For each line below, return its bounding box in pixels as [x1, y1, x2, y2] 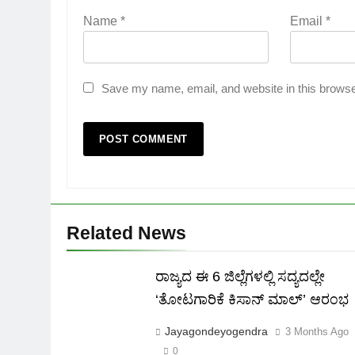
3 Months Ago [285, 325, 349, 338]
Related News [67, 222, 186, 243]
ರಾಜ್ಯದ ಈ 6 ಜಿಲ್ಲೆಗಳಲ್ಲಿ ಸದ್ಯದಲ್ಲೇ [155, 268, 326, 284]
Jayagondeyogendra [165, 324, 269, 338]
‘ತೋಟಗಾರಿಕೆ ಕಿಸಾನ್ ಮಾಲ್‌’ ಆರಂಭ [155, 291, 349, 307]
